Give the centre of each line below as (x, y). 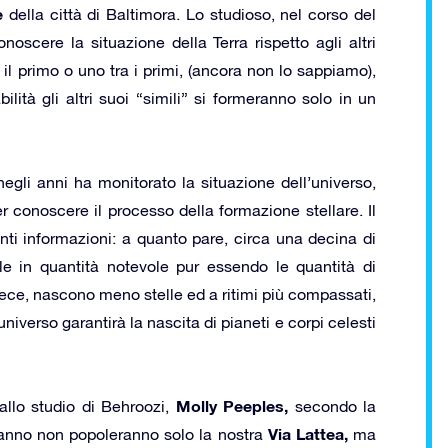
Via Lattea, (307, 433)
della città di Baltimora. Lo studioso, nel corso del (189, 13)
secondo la (332, 405)
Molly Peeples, (232, 405)
